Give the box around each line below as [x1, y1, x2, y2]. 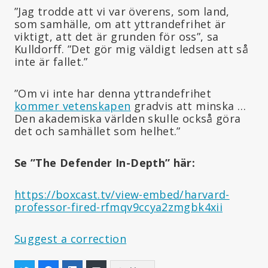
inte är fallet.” [14, 54, 88, 69]
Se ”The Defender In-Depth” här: [14, 155, 196, 170]
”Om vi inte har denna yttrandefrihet [14, 86, 211, 100]
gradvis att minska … [130, 98, 246, 113]
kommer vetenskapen [14, 98, 131, 113]
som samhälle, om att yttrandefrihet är [14, 16, 226, 31]
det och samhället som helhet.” [14, 123, 181, 138]
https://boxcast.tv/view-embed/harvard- [14, 187, 230, 202]
